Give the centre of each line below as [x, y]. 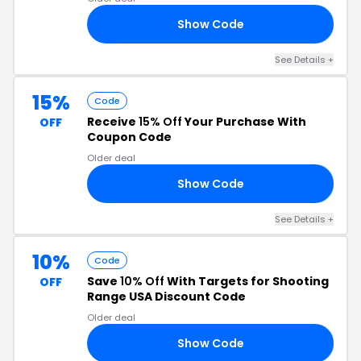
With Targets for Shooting [247, 281]
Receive [113, 122]
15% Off [160, 122]
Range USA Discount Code [166, 297]
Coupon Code [129, 137]
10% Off [142, 281]
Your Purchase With [244, 122]
